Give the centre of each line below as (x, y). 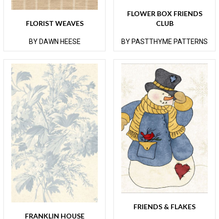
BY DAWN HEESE (55, 41)
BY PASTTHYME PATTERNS (164, 41)
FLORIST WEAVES (55, 23)
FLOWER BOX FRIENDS (164, 13)
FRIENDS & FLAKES (164, 206)
